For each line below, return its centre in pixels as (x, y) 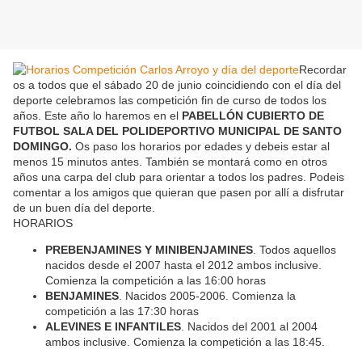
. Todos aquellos (295, 250)
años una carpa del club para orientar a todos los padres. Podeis (179, 177)
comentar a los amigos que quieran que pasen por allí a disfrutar (179, 193)
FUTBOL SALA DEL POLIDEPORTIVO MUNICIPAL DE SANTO (177, 131)
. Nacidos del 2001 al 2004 (249, 327)
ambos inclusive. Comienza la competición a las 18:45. (185, 342)
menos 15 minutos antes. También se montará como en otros (170, 162)
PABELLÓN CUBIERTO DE (253, 116)
